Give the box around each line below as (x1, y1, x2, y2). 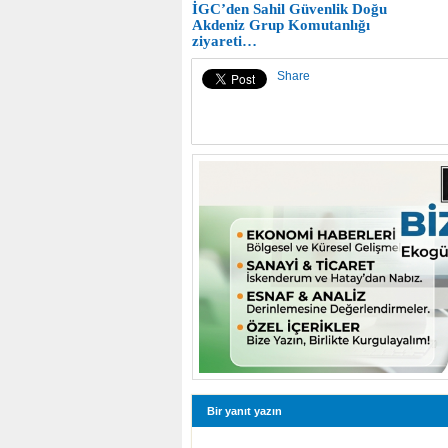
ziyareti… (192, 32, 257, 49)
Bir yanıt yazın (207, 404, 282, 417)
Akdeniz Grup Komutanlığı (192, 16, 370, 33)
